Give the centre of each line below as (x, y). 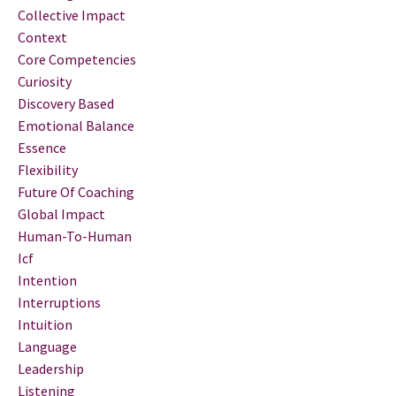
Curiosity (45, 81)
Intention (47, 280)
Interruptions (59, 302)
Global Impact (61, 213)
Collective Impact (72, 15)
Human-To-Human (75, 236)
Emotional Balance (76, 125)
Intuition (45, 324)
